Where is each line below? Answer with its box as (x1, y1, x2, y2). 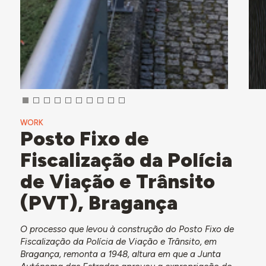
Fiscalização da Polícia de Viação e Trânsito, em (20, 236, 217, 247)
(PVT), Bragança (20, 190, 178, 214)
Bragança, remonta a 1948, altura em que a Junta (20, 248, 221, 259)
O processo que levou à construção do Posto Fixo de (20, 223, 234, 235)
